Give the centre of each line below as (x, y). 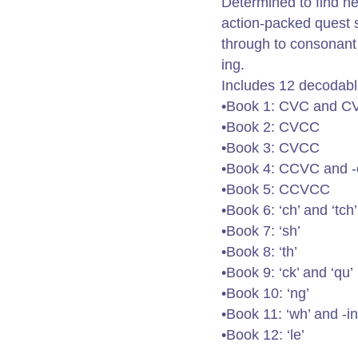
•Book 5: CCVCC (275, 189)
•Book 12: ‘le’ (263, 335)
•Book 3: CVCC (270, 148)
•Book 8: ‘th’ (259, 252)
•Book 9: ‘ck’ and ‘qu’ (287, 272)
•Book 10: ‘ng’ (265, 293)
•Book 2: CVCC (270, 127)
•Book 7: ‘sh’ (261, 231)
